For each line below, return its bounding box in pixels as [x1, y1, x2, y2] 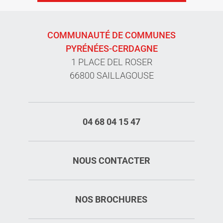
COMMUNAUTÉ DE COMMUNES [47, 29, 176, 40]
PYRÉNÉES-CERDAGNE [65, 43, 158, 54]
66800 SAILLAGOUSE [69, 70, 154, 81]
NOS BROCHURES [75, 194, 148, 205]
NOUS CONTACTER [72, 155, 150, 166]
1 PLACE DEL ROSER [71, 56, 152, 67]
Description [180, 204, 204, 210]
